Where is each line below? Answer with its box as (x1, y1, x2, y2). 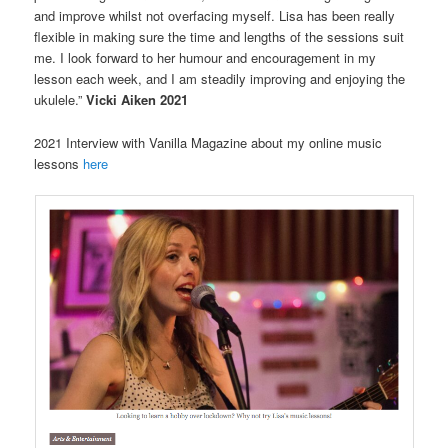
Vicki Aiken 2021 (86, 90, 189, 110)
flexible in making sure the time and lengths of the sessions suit (34, 27, 405, 47)
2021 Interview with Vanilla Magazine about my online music (34, 132, 383, 152)
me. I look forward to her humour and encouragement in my (34, 48, 377, 68)
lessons (34, 153, 84, 173)
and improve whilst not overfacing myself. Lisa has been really (34, 6, 396, 26)
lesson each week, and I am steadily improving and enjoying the (34, 69, 406, 89)
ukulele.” (34, 90, 87, 110)
